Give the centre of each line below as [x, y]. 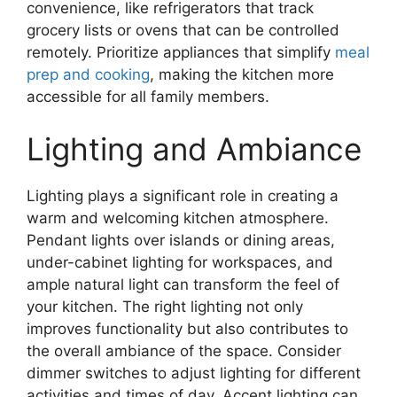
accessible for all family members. [148, 96]
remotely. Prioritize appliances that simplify [181, 52]
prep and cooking [88, 74]
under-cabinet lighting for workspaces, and [180, 263]
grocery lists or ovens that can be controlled [183, 30]
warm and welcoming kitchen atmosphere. [178, 218]
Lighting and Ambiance [194, 149]
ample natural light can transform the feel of [183, 285]
